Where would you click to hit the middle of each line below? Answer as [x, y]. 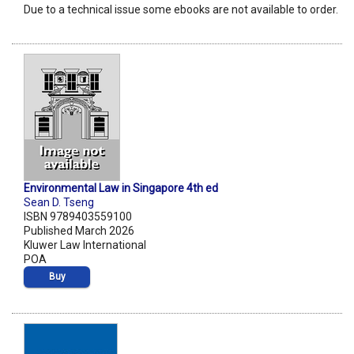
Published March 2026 [79, 231]
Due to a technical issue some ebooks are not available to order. [181, 10]
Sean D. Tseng [59, 203]
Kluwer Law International [85, 245]
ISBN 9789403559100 [78, 217]
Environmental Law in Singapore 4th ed [121, 188]
